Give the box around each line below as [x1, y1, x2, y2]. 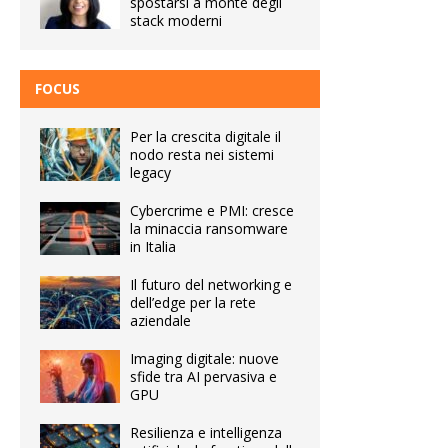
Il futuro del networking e [130, 274, 292, 294]
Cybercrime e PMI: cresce [130, 200, 294, 220]
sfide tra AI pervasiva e [130, 366, 277, 386]
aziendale [130, 310, 191, 330]
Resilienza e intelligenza [130, 422, 282, 442]
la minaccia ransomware [130, 218, 288, 238]
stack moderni [130, 10, 222, 30]
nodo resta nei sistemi [130, 144, 274, 164]
